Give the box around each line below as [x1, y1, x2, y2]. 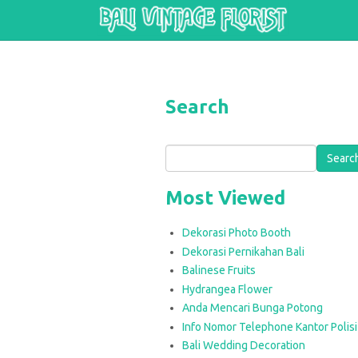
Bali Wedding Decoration [182, 339, 305, 352]
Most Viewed [165, 187, 285, 209]
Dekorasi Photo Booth [182, 226, 291, 239]
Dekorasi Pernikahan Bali [182, 245, 304, 258]
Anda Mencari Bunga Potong [182, 301, 323, 314]
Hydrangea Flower [182, 282, 272, 296]
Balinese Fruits [182, 264, 256, 276]
